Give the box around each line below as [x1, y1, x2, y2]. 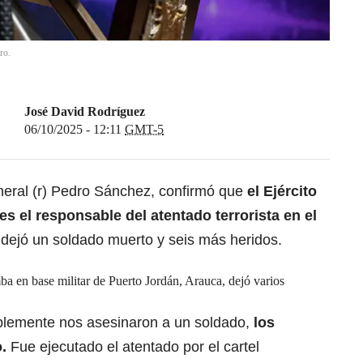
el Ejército [243, 183, 317, 200]
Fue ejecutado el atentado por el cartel [6, 339, 259, 356]
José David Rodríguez [24, 105, 145, 119]
